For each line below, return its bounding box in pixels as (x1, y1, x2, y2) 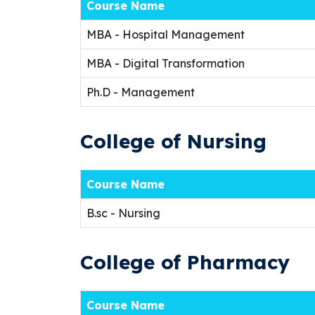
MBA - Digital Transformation (86, 56, 245, 70)
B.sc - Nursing (86, 206, 160, 220)
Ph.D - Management (86, 85, 195, 99)
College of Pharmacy (80, 250, 290, 274)
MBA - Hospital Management (86, 27, 245, 41)
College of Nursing (80, 129, 266, 153)
